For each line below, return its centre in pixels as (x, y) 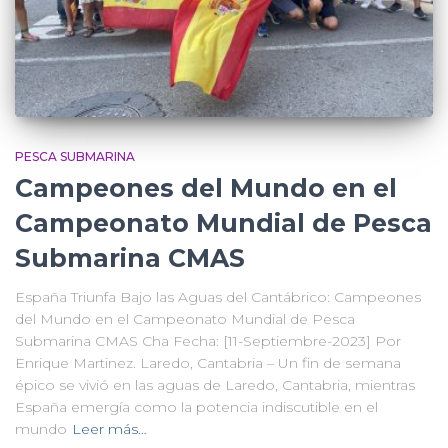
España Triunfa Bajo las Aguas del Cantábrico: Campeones (218, 296)
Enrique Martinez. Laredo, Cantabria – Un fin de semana (208, 362)
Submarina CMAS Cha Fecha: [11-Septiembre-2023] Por (208, 340)
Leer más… (109, 428)
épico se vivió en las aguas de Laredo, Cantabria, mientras (215, 384)
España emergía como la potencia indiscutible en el (196, 406)
